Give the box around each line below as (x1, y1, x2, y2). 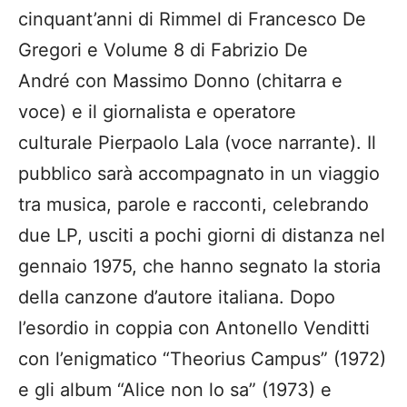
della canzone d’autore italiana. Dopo (18, 286, 335, 309)
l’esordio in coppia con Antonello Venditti (18, 317, 370, 340)
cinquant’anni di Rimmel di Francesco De (18, 8, 366, 31)
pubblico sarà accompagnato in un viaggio (18, 163, 380, 185)
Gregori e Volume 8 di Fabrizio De (18, 39, 308, 62)
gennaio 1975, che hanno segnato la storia (18, 255, 381, 278)
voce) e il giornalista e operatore (18, 101, 296, 124)
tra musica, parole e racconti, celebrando (18, 194, 369, 216)
